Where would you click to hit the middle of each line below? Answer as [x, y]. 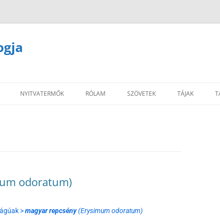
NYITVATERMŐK [42, 94]
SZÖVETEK [141, 94]
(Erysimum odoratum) [110, 211]
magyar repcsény [51, 211]
